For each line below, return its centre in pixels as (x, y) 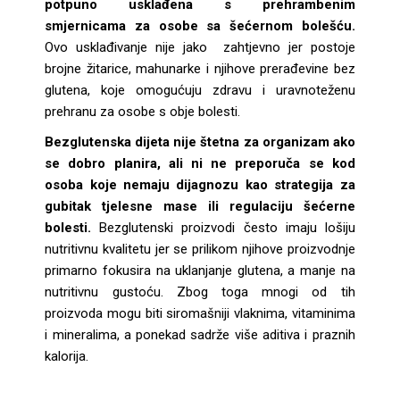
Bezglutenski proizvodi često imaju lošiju (223, 228)
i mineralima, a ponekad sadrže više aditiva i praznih (200, 335)
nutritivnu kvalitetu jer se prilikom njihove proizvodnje (200, 249)
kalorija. (67, 356)
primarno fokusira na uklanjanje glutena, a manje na (200, 271)
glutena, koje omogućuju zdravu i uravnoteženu (200, 90)
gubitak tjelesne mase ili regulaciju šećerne (200, 206)
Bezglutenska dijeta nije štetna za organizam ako (200, 142)
